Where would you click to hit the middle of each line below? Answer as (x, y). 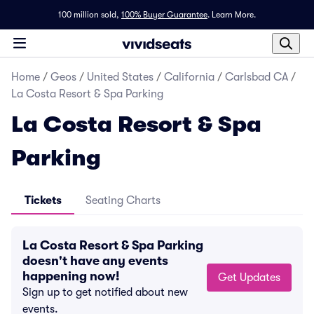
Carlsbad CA (257, 77)
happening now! (71, 276)
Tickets (43, 200)
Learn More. (234, 15)
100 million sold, (89, 15)
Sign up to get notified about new (105, 292)
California (189, 77)
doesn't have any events (95, 261)
